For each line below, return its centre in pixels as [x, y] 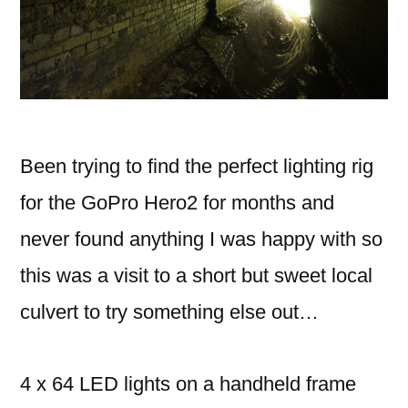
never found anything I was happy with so [201, 239]
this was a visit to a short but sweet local [196, 275]
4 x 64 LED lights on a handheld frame [188, 383]
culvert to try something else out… [169, 311]
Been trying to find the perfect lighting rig [197, 166]
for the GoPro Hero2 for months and [177, 202]
